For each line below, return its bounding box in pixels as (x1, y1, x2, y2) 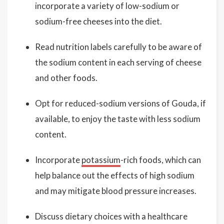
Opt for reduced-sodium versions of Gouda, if (35, 98, 206, 108)
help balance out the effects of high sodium (35, 170, 194, 180)
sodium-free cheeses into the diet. (35, 16, 162, 26)
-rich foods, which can (120, 154, 201, 165)
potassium (81, 154, 120, 165)
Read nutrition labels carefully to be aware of (35, 41, 202, 52)
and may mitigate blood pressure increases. (35, 185, 196, 196)
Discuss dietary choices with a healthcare (35, 211, 187, 221)
